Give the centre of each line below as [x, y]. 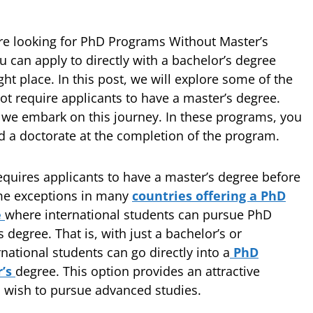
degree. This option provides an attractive [138, 271]
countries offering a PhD [209, 196]
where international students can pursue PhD [138, 214]
